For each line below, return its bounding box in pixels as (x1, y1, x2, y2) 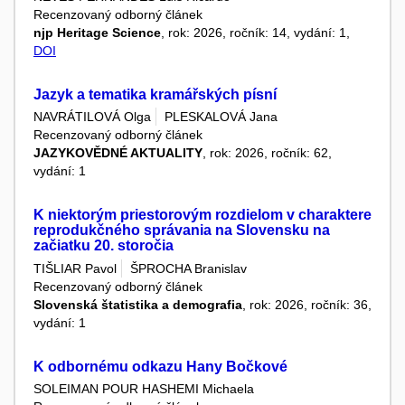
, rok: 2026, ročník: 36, (242, 297, 372, 312)
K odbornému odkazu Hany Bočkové (33, 358, 287, 374)
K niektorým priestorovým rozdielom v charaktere (33, 207, 372, 223)
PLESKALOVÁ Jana (165, 109, 278, 125)
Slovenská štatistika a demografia (33, 297, 242, 312)
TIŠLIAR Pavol (33, 260, 117, 276)
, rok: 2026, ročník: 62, (202, 146, 332, 161)
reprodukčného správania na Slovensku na (33, 222, 330, 239)
